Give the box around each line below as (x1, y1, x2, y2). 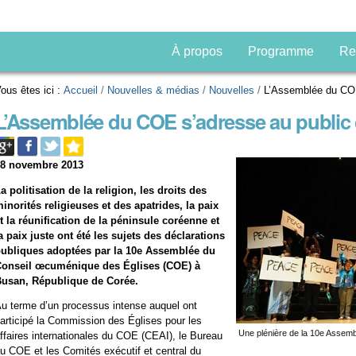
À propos (171, 44, 222, 58)
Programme (247, 44, 314, 58)
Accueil (64, 84, 99, 96)
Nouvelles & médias (107, 84, 200, 96)
